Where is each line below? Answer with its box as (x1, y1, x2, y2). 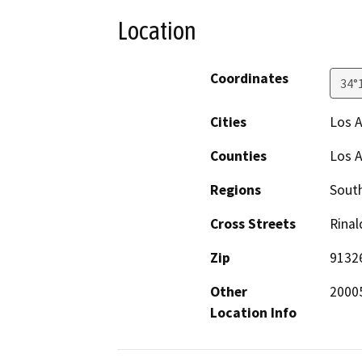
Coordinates (210, 69, 288, 87)
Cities (210, 112, 246, 131)
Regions (210, 180, 261, 199)
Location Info (210, 303, 297, 322)
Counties (210, 146, 267, 165)
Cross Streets (210, 214, 296, 233)
